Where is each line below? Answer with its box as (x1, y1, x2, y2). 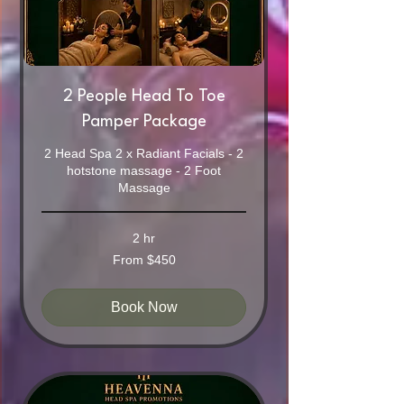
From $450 (112, 252, 176, 267)
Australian (41, 268, 83, 279)
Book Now (110, 298, 178, 315)
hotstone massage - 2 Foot (67, 162, 221, 178)
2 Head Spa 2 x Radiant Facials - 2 (44, 145, 243, 161)
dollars (41, 278, 69, 289)
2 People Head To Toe (62, 87, 225, 105)
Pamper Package (81, 113, 207, 130)
